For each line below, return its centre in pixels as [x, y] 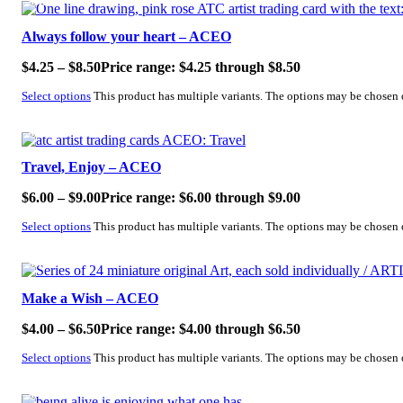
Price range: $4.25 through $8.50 [201, 67]
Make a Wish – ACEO [90, 299]
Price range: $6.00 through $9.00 [201, 198]
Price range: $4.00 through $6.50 [201, 329]
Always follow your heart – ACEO [126, 36]
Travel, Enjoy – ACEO [91, 167]
